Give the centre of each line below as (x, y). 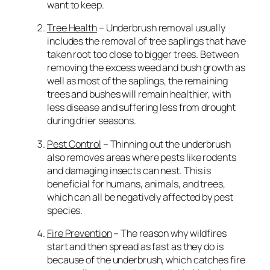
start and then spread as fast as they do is (135, 246)
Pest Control (74, 144)
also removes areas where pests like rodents (142, 157)
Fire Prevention (80, 233)
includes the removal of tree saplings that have (147, 41)
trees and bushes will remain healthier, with (139, 94)
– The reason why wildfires (169, 233)
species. (65, 210)
